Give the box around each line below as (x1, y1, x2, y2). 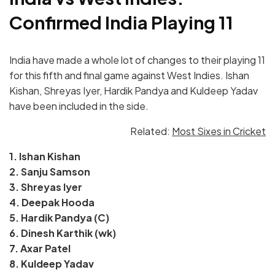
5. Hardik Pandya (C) (9, 211, 109, 224)
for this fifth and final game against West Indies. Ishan (9, 68, 249, 82)
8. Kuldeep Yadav (9, 257, 94, 270)
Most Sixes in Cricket (172, 124, 266, 137)
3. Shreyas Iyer (9, 180, 82, 193)
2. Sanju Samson (9, 165, 90, 178)
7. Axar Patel (9, 241, 71, 255)
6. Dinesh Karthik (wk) (9, 226, 116, 239)
